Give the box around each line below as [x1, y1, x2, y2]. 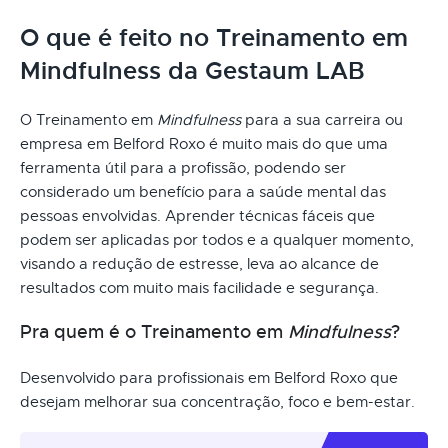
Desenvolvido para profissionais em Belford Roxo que [20, 368, 398, 387]
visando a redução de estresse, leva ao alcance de [20, 254, 379, 273]
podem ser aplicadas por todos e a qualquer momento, [20, 230, 414, 249]
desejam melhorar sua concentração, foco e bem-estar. [20, 392, 415, 411]
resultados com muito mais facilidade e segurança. [20, 278, 379, 297]
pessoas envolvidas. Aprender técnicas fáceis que [20, 206, 375, 225]
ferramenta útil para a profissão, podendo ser [20, 158, 346, 177]
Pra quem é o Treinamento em [20, 320, 288, 343]
